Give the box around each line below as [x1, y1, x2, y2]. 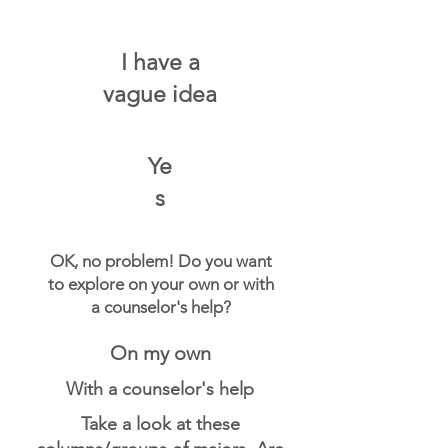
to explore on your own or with [47, 274, 274, 294]
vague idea [103, 81, 217, 108]
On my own [109, 341, 211, 365]
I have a [120, 49, 200, 76]
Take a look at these [80, 413, 240, 435]
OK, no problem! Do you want [49, 251, 272, 271]
